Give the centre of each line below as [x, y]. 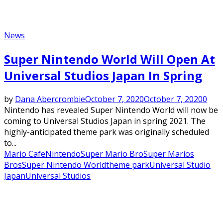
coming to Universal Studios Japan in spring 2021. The [105, 121]
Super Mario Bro [112, 154]
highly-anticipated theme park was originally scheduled [107, 132]
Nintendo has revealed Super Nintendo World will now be [111, 110]
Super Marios [169, 154]
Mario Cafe [25, 154]
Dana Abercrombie [50, 99]
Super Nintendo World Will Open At [110, 59]
